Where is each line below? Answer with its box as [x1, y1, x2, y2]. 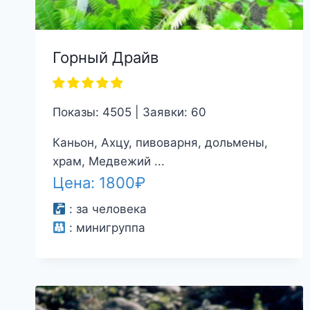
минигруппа [75, 221, 145, 235]
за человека [75, 202, 147, 217]
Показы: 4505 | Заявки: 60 [52, 105, 206, 120]
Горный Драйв [52, 48, 158, 67]
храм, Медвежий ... [52, 154, 165, 169]
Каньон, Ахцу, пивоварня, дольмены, [52, 136, 268, 150]
